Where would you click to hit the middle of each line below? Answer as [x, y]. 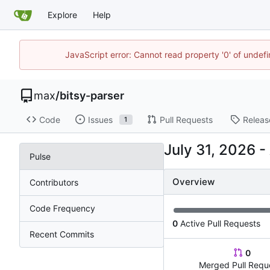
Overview [193, 181]
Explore [62, 14]
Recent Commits [62, 234]
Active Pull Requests [219, 223]
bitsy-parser [92, 96]
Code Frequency [62, 209]
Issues [100, 119]
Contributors [54, 183]
